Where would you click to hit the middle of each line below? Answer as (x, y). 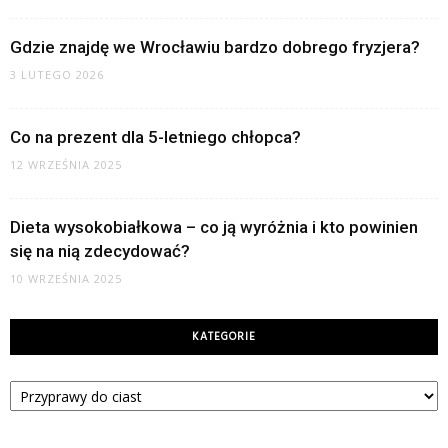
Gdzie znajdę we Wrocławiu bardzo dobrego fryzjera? (215, 47)
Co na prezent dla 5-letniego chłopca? (155, 137)
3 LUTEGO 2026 (57, 74)
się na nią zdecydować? (100, 251)
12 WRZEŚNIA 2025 (66, 164)
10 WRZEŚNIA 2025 (66, 278)
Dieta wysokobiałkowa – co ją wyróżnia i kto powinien (214, 227)
